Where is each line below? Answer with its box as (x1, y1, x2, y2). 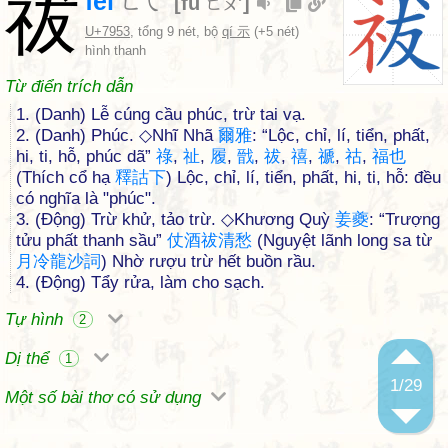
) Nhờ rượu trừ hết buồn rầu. (101, 252, 316, 271)
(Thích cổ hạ (16, 168, 115, 187)
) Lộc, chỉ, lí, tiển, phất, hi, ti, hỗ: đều (166, 168, 441, 187)
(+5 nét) (250, 24, 299, 39)
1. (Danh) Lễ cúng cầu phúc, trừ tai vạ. (16, 105, 306, 124)
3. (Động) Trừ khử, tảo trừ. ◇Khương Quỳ (16, 210, 335, 229)
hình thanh (85, 43, 146, 58)
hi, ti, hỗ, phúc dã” (16, 147, 156, 166)
